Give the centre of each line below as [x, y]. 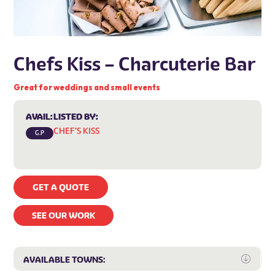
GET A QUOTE [61, 187]
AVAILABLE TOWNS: [64, 259]
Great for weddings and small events [87, 87]
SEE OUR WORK [64, 215]
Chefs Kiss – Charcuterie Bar [135, 64]
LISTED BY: [76, 116]
